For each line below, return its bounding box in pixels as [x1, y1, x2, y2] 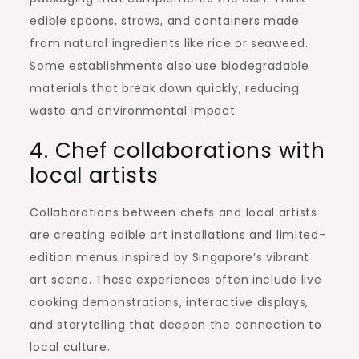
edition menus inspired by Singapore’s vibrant [30, 248, 309, 265]
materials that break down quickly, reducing [30, 79, 300, 96]
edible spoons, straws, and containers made [30, 12, 300, 29]
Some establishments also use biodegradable [30, 57, 309, 74]
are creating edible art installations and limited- [30, 226, 326, 243]
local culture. [30, 338, 111, 355]
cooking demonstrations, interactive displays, [30, 293, 309, 310]
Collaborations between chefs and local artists [30, 204, 317, 220]
